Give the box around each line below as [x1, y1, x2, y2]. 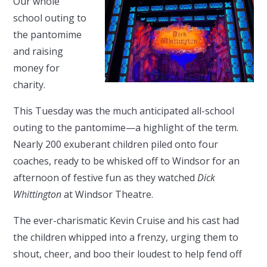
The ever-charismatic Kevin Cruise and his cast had [13, 214, 240, 227]
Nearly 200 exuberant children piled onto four [13, 138, 219, 151]
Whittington [13, 188, 62, 201]
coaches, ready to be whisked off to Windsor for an [13, 154, 240, 167]
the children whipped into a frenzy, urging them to [13, 231, 239, 244]
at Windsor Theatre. [61, 188, 154, 201]
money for [13, 61, 60, 74]
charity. [13, 78, 48, 91]
